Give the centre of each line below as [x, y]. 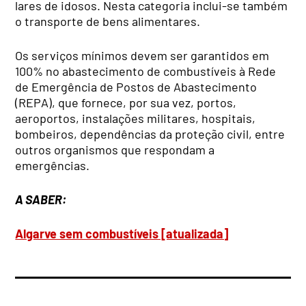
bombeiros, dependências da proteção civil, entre [150, 134]
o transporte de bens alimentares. [108, 21]
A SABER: [41, 199]
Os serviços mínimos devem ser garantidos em [142, 55]
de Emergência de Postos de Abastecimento [136, 86]
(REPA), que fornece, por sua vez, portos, [126, 102]
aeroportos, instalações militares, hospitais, [136, 118]
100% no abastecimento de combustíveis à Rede [146, 71]
